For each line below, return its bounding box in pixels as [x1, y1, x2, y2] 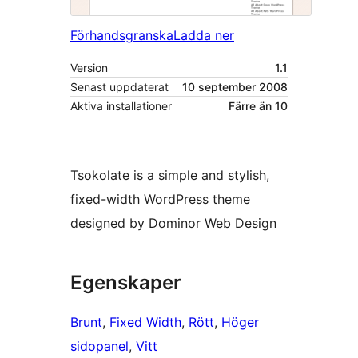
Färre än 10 [229, 99, 288, 113]
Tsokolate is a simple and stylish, [70, 167, 269, 184]
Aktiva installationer [70, 99, 172, 113]
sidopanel [70, 338, 129, 355]
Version [70, 61, 108, 75]
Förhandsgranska [70, 27, 173, 44]
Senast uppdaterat [70, 80, 169, 94]
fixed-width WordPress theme [70, 191, 250, 208]
